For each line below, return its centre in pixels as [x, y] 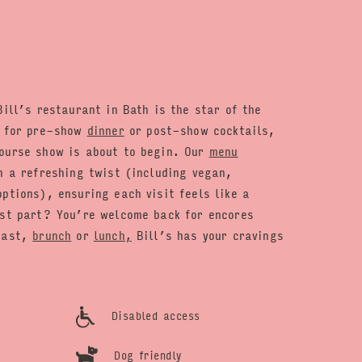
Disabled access [153, 316]
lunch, [112, 235]
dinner [105, 130]
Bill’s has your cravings [207, 235]
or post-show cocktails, [200, 130]
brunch [52, 235]
